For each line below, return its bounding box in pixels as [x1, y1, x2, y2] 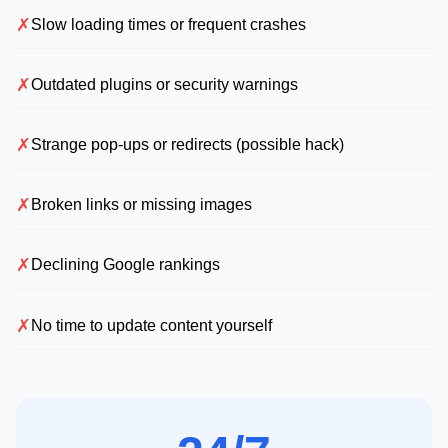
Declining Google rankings [31, 256, 220, 274]
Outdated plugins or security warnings [31, 75, 298, 93]
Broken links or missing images [31, 196, 252, 214]
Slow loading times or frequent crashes [31, 15, 306, 33]
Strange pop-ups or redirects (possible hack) [31, 135, 344, 153]
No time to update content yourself [31, 316, 272, 334]
